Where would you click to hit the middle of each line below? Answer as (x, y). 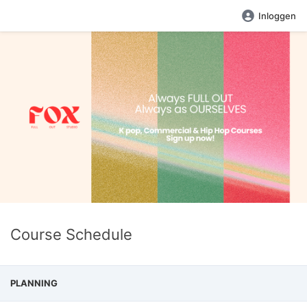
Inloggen (277, 16)
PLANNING (34, 283)
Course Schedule (71, 234)
